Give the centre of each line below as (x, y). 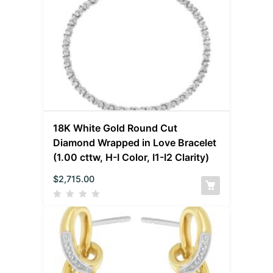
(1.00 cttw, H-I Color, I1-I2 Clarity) (131, 157)
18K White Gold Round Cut (115, 128)
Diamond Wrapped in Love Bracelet (135, 142)
